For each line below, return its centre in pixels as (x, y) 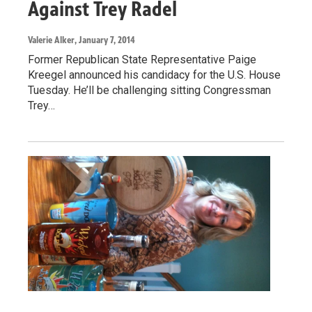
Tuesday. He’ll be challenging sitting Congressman (149, 90)
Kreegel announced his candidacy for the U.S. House (154, 75)
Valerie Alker (51, 40)
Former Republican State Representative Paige (142, 59)
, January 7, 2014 (105, 40)
